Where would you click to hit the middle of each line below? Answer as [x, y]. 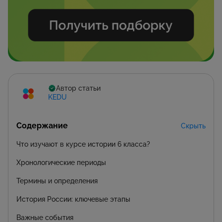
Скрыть [193, 126]
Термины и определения [57, 181]
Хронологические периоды [61, 162]
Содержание [42, 125]
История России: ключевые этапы [73, 199]
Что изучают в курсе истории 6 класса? [83, 144]
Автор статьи [78, 88]
